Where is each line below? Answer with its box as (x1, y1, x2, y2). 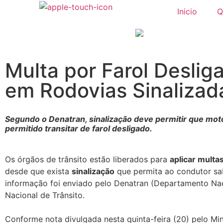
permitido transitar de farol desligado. (5, 123, 152, 133)
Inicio (177, 6, 197, 16)
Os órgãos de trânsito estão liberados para (5, 154, 170, 164)
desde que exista (5, 166, 72, 176)
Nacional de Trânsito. (5, 190, 85, 200)
